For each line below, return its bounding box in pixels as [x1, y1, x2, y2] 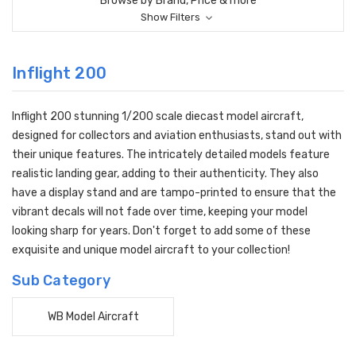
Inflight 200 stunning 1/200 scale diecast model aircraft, [12, 110, 304, 124]
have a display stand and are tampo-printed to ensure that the [12, 186, 336, 200]
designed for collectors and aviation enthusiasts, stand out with [12, 129, 342, 143]
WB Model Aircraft [47, 310, 139, 324]
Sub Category [12, 272, 110, 290]
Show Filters [141, 11, 203, 24]
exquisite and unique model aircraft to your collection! [12, 243, 290, 257]
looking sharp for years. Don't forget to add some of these [12, 224, 311, 238]
